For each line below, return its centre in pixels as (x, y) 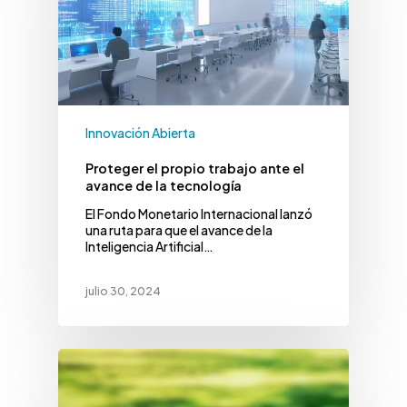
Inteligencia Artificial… (149, 247)
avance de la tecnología (164, 186)
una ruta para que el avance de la (179, 230)
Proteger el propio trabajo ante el (195, 169)
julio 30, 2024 (123, 292)
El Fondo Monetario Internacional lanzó (199, 214)
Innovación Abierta (140, 133)
